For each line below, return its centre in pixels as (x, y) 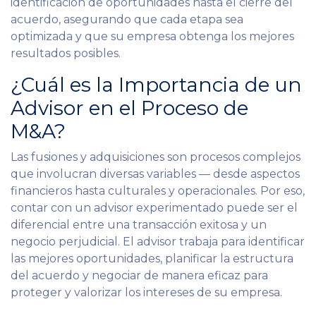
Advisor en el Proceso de (129, 108)
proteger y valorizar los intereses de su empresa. (146, 292)
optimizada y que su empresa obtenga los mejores (152, 36)
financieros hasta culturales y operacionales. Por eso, (158, 190)
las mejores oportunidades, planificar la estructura (152, 258)
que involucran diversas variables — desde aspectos (155, 174)
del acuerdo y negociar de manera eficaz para (139, 275)
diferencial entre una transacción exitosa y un (139, 224)
